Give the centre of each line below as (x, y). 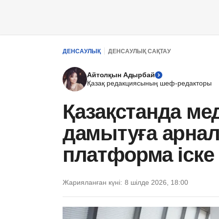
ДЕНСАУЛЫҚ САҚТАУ (139, 51)
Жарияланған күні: (92, 182)
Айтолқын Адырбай (121, 75)
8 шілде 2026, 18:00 (156, 182)
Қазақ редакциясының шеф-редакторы (149, 83)
